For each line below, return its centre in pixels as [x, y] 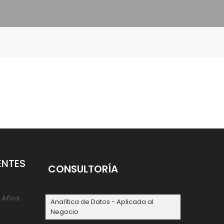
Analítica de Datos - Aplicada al [102, 202]
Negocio [64, 212]
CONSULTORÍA [83, 169]
